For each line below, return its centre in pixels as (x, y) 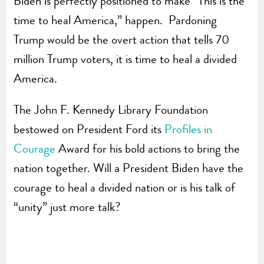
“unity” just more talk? (67, 207)
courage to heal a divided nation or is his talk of (125, 187)
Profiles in (189, 129)
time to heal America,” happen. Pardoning (115, 20)
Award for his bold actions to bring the (148, 148)
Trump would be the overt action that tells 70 (122, 39)
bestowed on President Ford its (89, 129)
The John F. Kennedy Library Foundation (111, 109)
